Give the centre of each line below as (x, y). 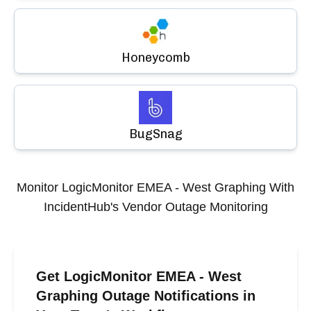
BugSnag (155, 134)
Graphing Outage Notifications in (146, 296)
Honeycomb (155, 58)
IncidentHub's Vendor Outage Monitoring (155, 207)
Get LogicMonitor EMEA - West (139, 276)
